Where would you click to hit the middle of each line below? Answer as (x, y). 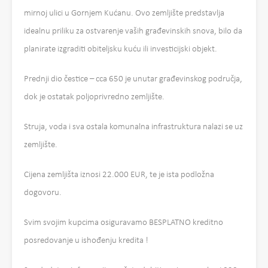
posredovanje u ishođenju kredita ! (86, 241)
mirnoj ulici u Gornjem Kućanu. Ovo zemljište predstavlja (124, 13)
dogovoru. (43, 193)
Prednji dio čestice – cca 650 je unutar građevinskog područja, (133, 79)
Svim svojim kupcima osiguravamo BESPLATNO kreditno (124, 223)
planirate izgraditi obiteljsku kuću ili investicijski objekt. (121, 49)
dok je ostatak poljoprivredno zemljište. (94, 97)
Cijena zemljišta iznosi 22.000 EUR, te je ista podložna (119, 175)
